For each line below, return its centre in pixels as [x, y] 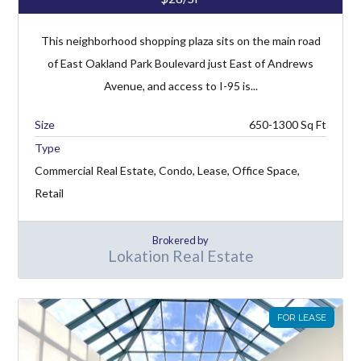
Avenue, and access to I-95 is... [180, 85]
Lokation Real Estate [180, 255]
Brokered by [180, 240]
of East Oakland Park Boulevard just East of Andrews [180, 63]
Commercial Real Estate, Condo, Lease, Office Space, [168, 170]
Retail [50, 193]
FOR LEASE [301, 317]
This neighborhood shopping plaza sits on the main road [180, 40]
